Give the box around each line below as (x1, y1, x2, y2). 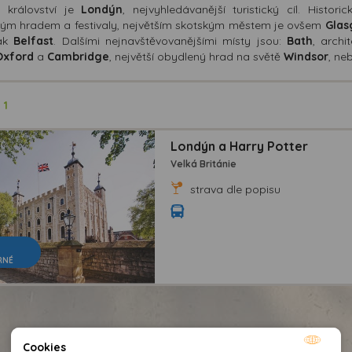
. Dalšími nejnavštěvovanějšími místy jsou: (53, 33, 287, 48)
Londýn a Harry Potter (170, 137, 309, 154)
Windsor (283, 49, 328, 64)
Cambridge (46, 49, 109, 64)
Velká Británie (170, 157, 237, 170)
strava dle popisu (187, 181, 281, 196)
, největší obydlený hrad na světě (108, 49, 284, 64)
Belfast (13, 33, 54, 48)
